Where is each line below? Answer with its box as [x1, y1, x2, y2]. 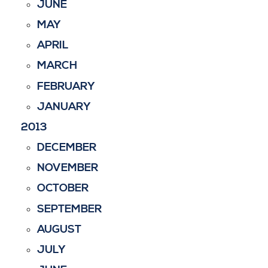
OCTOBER [36, 181, 89, 196]
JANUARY [36, 99, 91, 114]
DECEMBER [36, 141, 96, 155]
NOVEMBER [36, 161, 98, 175]
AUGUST [36, 222, 81, 236]
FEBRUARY [36, 79, 95, 93]
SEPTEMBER [36, 202, 102, 216]
